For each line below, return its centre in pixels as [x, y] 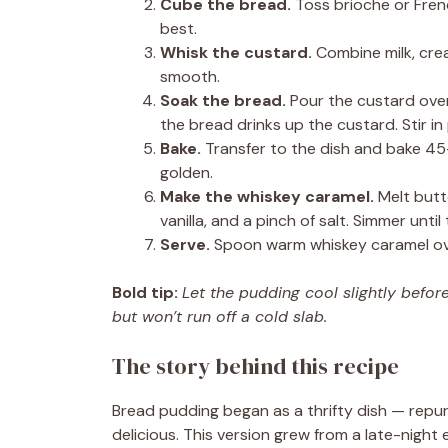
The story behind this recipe [255, 366]
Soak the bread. [223, 100]
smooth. [190, 76]
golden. [186, 172]
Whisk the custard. [236, 52]
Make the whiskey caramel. [267, 196]
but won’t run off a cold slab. [219, 316]
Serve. [185, 244]
